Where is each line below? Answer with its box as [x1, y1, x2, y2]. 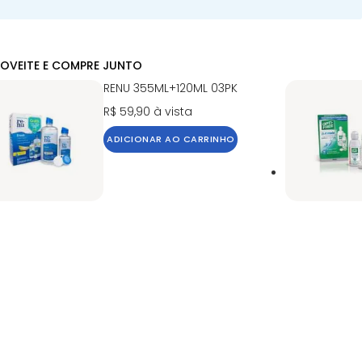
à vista [154, 103, 193, 120]
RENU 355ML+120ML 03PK [103, 80, 238, 96]
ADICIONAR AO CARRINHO [107, 133, 235, 145]
